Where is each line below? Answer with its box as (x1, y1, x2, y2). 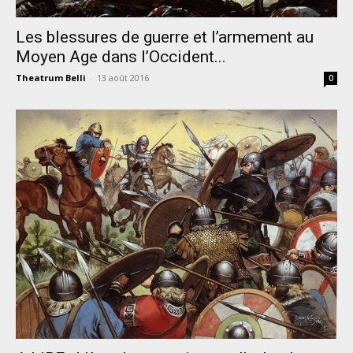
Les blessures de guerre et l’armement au (16, 27, 314, 46)
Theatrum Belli (16, 71, 86, 84)
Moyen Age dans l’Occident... (16, 46, 226, 66)
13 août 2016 (97, 71, 149, 84)
